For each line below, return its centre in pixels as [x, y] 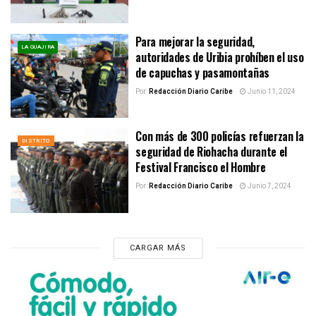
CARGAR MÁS [158, 248]
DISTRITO [36, 141]
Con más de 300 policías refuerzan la [220, 136]
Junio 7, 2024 [269, 187]
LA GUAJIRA [38, 47]
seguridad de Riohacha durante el [211, 152]
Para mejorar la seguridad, [195, 41]
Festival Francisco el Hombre [201, 168]
